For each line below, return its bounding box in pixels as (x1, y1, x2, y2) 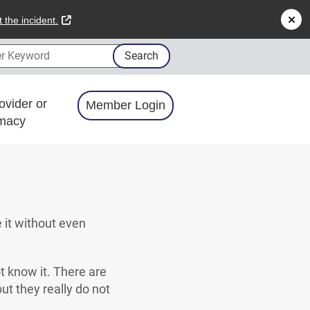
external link (70, 14, 123, 25)
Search (124, 49, 158, 62)
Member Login (85, 98, 165, 112)
